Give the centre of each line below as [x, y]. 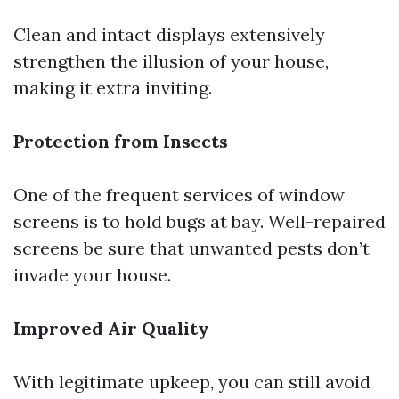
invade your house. [92, 275]
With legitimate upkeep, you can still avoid [192, 382]
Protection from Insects [121, 141]
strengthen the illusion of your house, [171, 61]
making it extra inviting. [113, 88]
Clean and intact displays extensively [169, 34]
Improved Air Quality [111, 328]
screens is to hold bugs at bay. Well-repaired [199, 221]
